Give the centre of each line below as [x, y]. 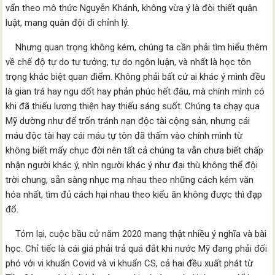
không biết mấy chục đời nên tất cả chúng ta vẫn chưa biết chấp [135, 150]
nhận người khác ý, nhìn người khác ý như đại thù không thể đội [132, 165]
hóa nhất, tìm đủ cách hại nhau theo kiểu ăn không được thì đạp [134, 195]
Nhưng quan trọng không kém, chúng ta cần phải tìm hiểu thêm [137, 47]
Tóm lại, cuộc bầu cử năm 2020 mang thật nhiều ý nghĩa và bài [136, 234]
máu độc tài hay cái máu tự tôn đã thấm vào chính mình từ [124, 136]
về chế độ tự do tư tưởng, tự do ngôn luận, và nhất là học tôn [129, 62]
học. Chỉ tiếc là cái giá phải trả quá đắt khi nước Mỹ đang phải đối [137, 249]
